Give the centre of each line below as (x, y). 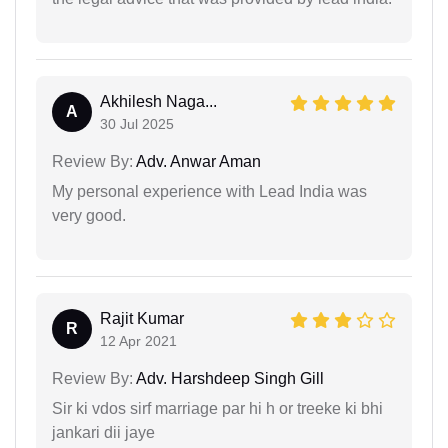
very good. (89, 215)
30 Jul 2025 (137, 123)
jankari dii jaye (103, 432)
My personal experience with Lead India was (209, 191)
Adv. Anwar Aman (197, 161)
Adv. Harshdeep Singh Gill (228, 378)
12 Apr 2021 (138, 340)
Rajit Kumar (142, 318)
